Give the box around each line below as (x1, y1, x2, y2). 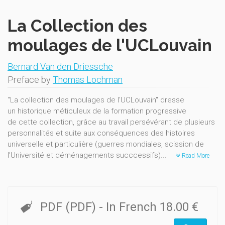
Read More (180, 152, 209, 159)
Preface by (8, 74, 53, 85)
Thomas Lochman (53, 74, 123, 85)
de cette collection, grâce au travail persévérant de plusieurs (8, 117, 215, 127)
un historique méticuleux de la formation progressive (8, 106, 186, 116)
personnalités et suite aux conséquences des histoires (8, 128, 195, 138)
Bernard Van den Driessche (8, 61, 113, 72)
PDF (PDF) (40, 199, 99, 214)
